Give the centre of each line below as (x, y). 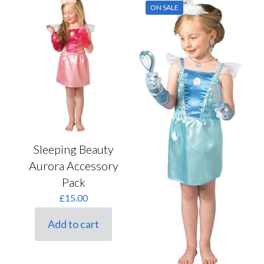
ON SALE (164, 7)
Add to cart (74, 224)
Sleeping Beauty (73, 149)
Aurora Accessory (73, 166)
